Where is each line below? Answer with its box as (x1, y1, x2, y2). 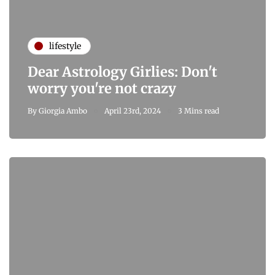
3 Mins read (178, 106, 219, 116)
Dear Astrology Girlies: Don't (28, 63, 217, 81)
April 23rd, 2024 (104, 106, 161, 116)
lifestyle (49, 40, 81, 52)
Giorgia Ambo (39, 106, 87, 116)
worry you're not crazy (28, 80, 176, 98)
